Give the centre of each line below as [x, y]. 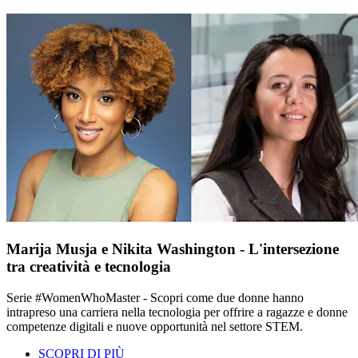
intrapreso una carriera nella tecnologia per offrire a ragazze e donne [177, 312]
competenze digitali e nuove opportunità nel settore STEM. [155, 326]
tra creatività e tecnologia [89, 266]
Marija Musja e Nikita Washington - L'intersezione [173, 249]
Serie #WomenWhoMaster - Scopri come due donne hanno [155, 297]
